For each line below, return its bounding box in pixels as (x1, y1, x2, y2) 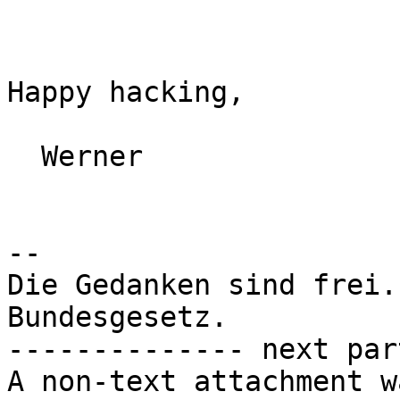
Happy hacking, (7, 76, 245, 109)
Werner (7, 140, 41, 173)
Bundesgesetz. (7, 301, 228, 334)
